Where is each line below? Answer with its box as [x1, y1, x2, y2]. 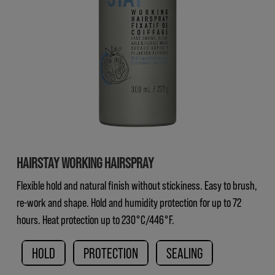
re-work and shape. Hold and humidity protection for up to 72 [17, 194, 241, 209]
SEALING [166, 243, 203, 261]
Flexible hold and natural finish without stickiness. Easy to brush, [17, 177, 257, 192]
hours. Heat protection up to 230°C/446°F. [17, 211, 174, 227]
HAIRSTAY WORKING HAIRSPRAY [17, 153, 153, 171]
